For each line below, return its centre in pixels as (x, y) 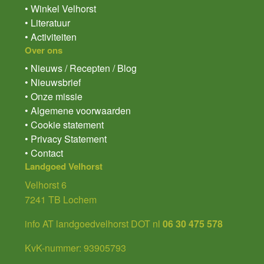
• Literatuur (47, 23)
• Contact (44, 153)
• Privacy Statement (66, 139)
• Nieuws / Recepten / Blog (81, 68)
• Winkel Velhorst (60, 9)
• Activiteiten (51, 37)
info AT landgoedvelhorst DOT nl (93, 224)
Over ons (44, 50)
